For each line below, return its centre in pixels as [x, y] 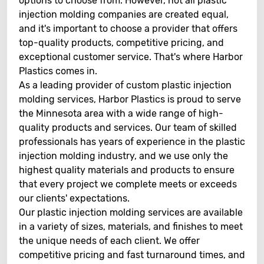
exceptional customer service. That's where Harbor [131, 57]
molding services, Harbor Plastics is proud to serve [130, 99]
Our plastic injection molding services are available [131, 212]
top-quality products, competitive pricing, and [121, 43]
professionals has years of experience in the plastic [132, 142]
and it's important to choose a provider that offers [128, 29]
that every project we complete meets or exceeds [128, 184]
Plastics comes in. [58, 71]
